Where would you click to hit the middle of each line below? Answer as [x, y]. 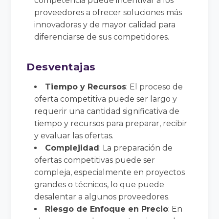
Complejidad [72, 148]
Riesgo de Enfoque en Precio [107, 209]
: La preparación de [136, 148]
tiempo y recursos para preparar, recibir [111, 123]
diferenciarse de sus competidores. [102, 37]
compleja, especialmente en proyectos [110, 172]
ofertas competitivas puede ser [95, 160]
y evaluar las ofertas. [74, 135]
